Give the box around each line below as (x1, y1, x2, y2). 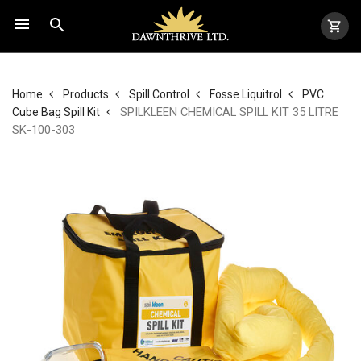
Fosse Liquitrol (210, 88, 282, 101)
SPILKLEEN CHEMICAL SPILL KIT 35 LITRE (117, 105, 338, 119)
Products (63, 88, 109, 101)
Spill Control (129, 88, 189, 101)
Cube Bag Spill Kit (12, 106, 100, 118)
